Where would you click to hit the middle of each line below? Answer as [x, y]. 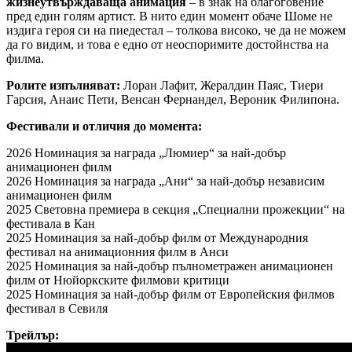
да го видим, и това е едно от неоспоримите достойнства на [167, 44]
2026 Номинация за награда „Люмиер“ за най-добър [146, 152]
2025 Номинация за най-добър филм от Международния [157, 237]
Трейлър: [33, 335]
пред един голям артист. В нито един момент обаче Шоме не [169, 16]
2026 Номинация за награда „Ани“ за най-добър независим [165, 181]
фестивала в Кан [51, 223]
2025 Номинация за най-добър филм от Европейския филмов [170, 294]
